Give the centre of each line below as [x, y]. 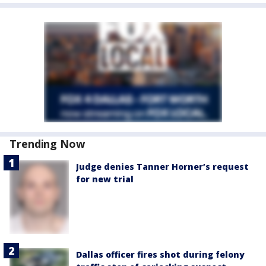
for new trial [105, 179]
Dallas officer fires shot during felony [160, 254]
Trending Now [47, 144]
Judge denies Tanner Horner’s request [162, 167]
